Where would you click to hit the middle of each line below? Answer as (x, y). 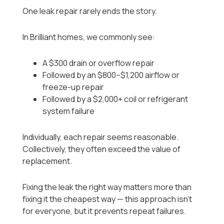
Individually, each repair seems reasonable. (101, 137)
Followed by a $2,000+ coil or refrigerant (115, 99)
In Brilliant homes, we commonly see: (89, 37)
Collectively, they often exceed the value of (102, 149)
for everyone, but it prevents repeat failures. (104, 211)
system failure (69, 111)
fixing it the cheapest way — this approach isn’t (107, 199)
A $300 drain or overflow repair (99, 63)
